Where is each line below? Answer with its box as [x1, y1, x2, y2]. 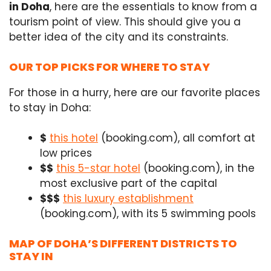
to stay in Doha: [9, 100, 91, 115]
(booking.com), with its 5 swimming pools [40, 206, 256, 221]
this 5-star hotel [56, 161, 140, 176]
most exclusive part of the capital [40, 176, 217, 191]
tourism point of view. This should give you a [9, 15, 241, 30]
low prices [40, 146, 92, 161]
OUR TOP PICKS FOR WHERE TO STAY [9, 59, 210, 74]
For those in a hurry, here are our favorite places [9, 85, 260, 100]
